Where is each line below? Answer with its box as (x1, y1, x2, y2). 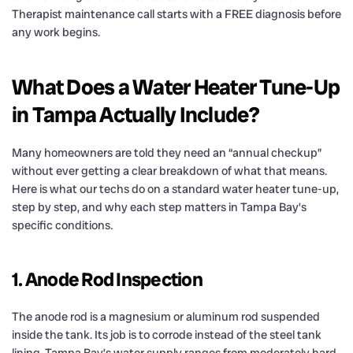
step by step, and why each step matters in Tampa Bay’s (12, 199, 307, 215)
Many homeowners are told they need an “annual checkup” (12, 144, 321, 161)
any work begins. (12, 24, 100, 40)
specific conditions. (12, 217, 113, 233)
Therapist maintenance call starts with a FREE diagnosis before (12, 6, 341, 22)
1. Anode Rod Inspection (12, 266, 203, 292)
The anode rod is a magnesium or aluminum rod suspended (12, 308, 320, 325)
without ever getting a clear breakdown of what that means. (12, 162, 327, 179)
